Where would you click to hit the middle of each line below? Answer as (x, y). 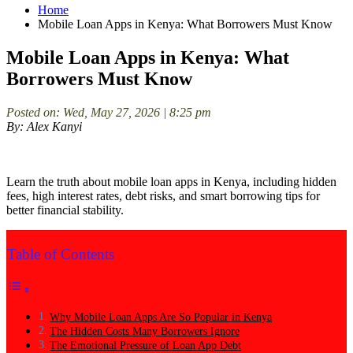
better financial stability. (65, 210)
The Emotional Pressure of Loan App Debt (145, 345)
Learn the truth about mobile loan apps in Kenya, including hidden (171, 181)
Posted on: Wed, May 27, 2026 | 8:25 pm (109, 112)
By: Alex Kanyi (44, 126)
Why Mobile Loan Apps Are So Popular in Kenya (160, 317)
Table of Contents (61, 254)
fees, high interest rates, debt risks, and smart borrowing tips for (163, 195)
